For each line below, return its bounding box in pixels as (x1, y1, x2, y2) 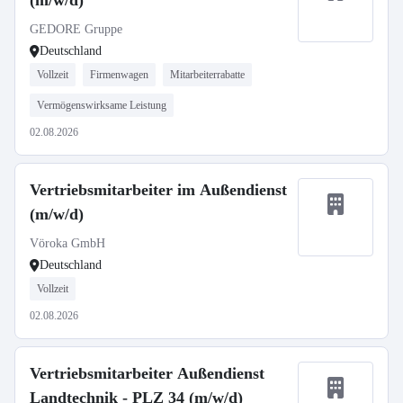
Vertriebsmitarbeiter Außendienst (30, 364, 264, 382)
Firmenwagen (90, 68, 148, 81)
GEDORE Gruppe (30, 22, 122, 36)
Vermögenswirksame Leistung (37, 99, 166, 112)
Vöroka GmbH (30, 237, 105, 250)
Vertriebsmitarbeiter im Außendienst (30, 181, 287, 199)
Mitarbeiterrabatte (170, 68, 245, 81)
